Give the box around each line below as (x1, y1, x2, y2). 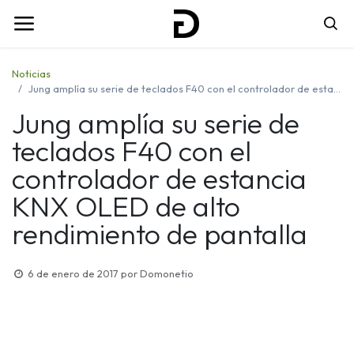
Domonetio (139, 266, 194, 280)
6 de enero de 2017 (27, 266, 119, 280)
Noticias (12, 66, 51, 80)
